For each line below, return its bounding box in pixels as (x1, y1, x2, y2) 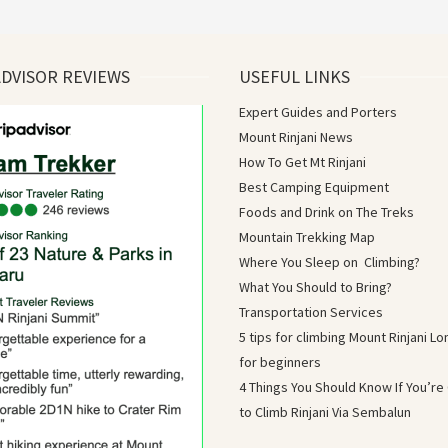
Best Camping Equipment (239, 177, 389, 196)
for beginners (239, 352, 321, 371)
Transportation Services (239, 302, 383, 321)
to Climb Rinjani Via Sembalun (239, 402, 411, 421)
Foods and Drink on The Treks (239, 202, 414, 221)
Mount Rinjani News (239, 127, 353, 146)
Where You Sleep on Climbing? (239, 252, 420, 271)
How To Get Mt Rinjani (239, 152, 366, 171)
